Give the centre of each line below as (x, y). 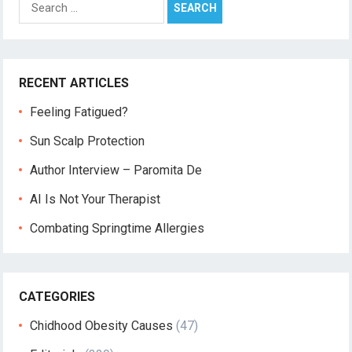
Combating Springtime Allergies (121, 229)
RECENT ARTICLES (74, 83)
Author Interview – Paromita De (116, 170)
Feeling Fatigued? (79, 112)
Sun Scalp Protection (88, 141)
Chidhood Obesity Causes (102, 326)
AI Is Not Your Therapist (95, 200)
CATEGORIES (57, 297)
